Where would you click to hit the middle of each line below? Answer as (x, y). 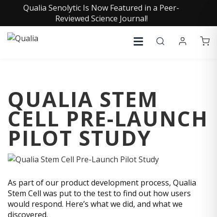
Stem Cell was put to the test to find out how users (99, 193)
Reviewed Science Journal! (101, 18)
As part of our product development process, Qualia (102, 182)
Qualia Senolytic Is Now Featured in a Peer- (101, 8)
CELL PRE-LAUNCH (108, 118)
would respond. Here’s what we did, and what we (95, 204)
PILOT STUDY (80, 138)
